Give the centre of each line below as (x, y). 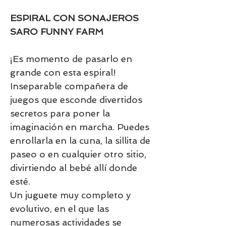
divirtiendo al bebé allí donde (74, 167)
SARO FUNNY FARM (58, 31)
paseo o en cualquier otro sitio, (78, 154)
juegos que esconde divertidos (76, 99)
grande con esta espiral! (63, 72)
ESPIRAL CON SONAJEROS (74, 18)
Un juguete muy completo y (70, 195)
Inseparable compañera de (69, 86)
